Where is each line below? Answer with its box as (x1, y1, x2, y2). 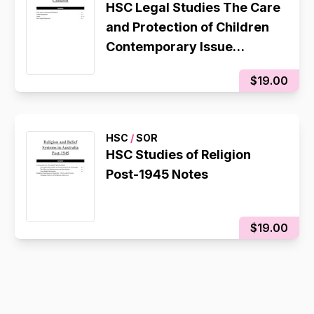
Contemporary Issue (106, 39, 233, 54)
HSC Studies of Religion (106, 147, 252, 162)
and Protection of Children (106, 20, 270, 34)
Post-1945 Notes (106, 167, 209, 182)
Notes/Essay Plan (106, 59, 214, 74)
